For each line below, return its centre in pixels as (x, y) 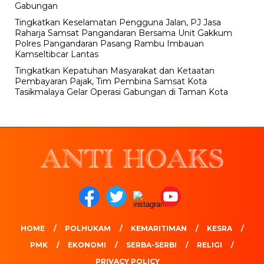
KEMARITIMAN (159, 229)
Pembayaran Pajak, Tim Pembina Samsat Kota (111, 82)
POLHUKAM (88, 229)
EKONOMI (87, 245)
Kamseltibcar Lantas (57, 55)
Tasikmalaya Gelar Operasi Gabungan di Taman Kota (121, 92)
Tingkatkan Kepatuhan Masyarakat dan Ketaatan (115, 71)
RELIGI (209, 245)
